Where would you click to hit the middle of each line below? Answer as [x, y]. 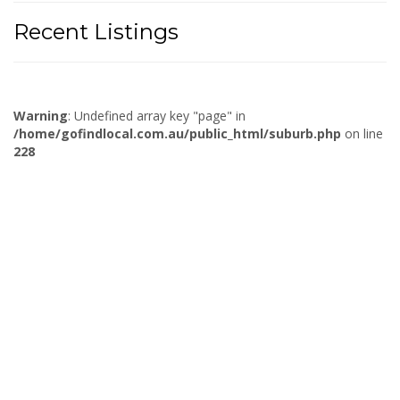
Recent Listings [96, 31]
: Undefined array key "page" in [157, 115]
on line [362, 133]
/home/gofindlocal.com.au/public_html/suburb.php [177, 133]
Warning [41, 115]
